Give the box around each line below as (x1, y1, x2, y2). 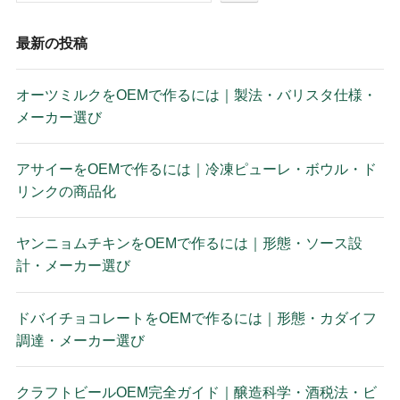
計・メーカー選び (15, 257, 130, 274)
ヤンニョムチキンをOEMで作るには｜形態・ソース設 (15, 235, 362, 252)
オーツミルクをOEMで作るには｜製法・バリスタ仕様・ (15, 86, 377, 103)
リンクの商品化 (15, 183, 116, 200)
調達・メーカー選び (15, 331, 145, 348)
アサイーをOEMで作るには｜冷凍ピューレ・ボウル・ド (15, 161, 377, 178)
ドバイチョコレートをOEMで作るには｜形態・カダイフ (15, 309, 377, 326)
